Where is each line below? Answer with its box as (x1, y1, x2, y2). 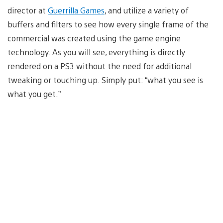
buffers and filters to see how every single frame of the (7, 18, 209, 29)
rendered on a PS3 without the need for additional (7, 60, 192, 71)
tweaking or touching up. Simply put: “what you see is (7, 74, 203, 85)
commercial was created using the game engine (7, 32, 181, 43)
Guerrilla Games (48, 4, 105, 15)
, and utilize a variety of (105, 4, 189, 15)
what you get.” (7, 88, 61, 99)
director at (7, 4, 48, 15)
